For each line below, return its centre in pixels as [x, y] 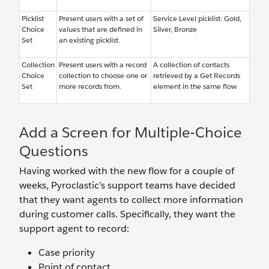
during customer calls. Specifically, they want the [127, 214]
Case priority [67, 253]
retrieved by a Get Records [197, 76]
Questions [54, 151]
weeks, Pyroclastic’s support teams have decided [127, 186]
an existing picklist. [89, 40]
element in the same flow [195, 86]
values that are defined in [101, 29]
